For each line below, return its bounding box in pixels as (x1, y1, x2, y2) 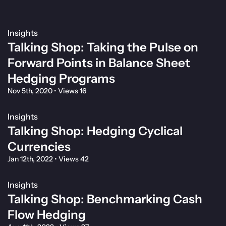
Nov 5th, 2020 (8, 86, 54, 96)
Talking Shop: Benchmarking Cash (8, 192, 202, 207)
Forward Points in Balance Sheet (8, 55, 190, 71)
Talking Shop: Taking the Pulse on (8, 40, 198, 55)
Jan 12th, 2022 (8, 154, 54, 164)
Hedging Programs (8, 71, 115, 86)
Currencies (8, 139, 71, 154)
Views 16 (56, 86, 87, 96)
